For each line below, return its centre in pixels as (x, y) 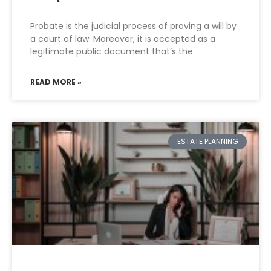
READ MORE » (56, 82)
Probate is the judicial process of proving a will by (133, 26)
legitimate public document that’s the (112, 51)
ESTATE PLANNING (207, 142)
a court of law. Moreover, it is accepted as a (123, 39)
